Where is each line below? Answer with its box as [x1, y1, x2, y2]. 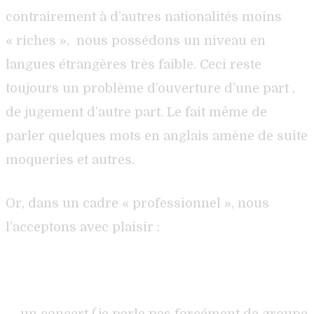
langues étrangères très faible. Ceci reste [6, 57, 261, 71]
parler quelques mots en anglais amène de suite [6, 128, 308, 143]
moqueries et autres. [6, 152, 135, 167]
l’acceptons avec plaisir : [6, 219, 160, 234]
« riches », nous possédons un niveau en [6, 33, 266, 48]
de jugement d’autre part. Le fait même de [6, 104, 267, 119]
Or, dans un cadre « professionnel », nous [6, 196, 269, 210]
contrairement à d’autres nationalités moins [6, 9, 282, 24]
